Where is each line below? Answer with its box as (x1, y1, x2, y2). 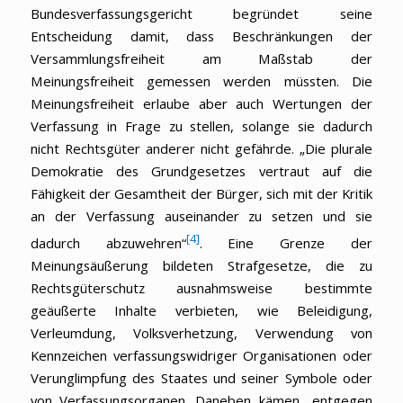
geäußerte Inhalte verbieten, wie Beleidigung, (30, 300, 373, 319)
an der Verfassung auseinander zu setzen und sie (30, 206, 373, 225)
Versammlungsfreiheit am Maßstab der (30, 49, 373, 67)
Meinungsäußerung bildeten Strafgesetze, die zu (30, 255, 373, 274)
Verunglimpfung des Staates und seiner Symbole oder (30, 368, 373, 387)
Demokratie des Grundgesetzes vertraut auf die (30, 161, 373, 180)
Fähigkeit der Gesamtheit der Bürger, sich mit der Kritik (30, 184, 373, 202)
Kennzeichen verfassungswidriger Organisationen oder (30, 345, 373, 364)
